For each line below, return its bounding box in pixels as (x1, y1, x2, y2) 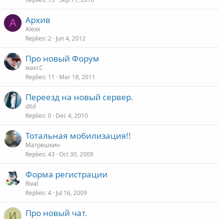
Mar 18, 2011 (59, 73, 95, 81)
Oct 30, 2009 (59, 150, 93, 158)
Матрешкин (25, 141, 60, 149)
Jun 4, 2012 (56, 34, 86, 43)
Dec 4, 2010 (56, 111, 88, 120)
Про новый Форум (25, 53, 99, 64)
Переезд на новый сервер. (25, 91, 133, 103)
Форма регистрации (25, 169, 108, 180)
